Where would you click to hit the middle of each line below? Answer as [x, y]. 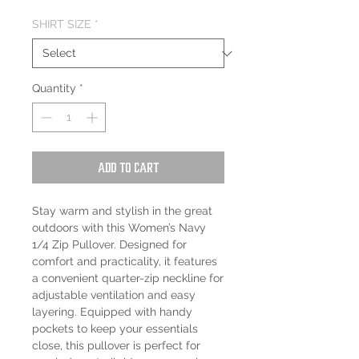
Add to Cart [128, 168]
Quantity [54, 89]
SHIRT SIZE [62, 24]
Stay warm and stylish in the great [122, 211]
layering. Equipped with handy [112, 312]
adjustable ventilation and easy [114, 295]
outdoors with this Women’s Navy [119, 228]
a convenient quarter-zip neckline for [128, 278]
